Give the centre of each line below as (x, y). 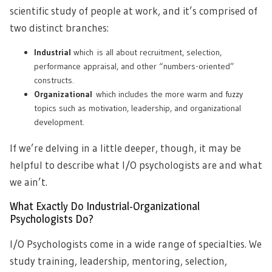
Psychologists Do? (52, 219)
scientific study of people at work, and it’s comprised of (134, 11)
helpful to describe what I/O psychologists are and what (136, 165)
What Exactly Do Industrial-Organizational (105, 206)
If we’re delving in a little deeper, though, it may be (125, 148)
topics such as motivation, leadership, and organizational (138, 108)
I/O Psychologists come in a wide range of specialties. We (136, 244)
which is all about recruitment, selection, (148, 52)
